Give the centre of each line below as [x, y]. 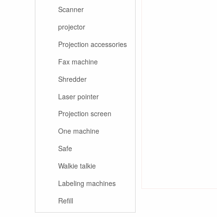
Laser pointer [78, 96]
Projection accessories [93, 44]
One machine [79, 131]
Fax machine [78, 61]
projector [72, 27]
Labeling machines [87, 183]
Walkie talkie [77, 165]
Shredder [72, 79]
